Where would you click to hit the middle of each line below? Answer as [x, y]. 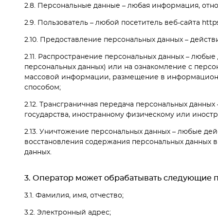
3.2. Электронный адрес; [68, 213]
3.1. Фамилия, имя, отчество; [74, 196]
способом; [43, 88]
